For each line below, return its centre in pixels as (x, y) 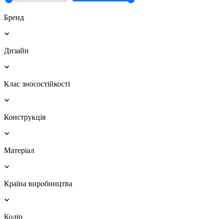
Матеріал (19, 150)
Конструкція (25, 117)
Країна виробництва (38, 183)
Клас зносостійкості (37, 84)
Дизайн (16, 50)
